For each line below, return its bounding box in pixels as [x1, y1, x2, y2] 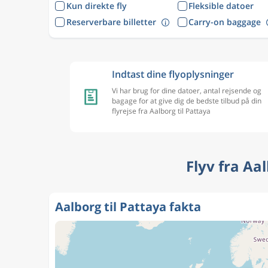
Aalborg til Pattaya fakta [55, 199, 201, 215]
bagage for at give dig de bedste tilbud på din [112, 96, 261, 106]
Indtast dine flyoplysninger [112, 68, 234, 81]
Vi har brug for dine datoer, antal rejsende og [112, 86, 261, 96]
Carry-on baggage [188, 16, 261, 28]
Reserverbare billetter [66, 16, 156, 28]
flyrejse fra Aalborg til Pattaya [112, 106, 211, 116]
